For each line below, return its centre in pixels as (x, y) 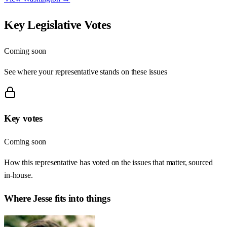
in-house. (18, 175)
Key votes (23, 119)
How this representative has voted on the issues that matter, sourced (109, 163)
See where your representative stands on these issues (86, 71)
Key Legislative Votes (58, 25)
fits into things (81, 198)
